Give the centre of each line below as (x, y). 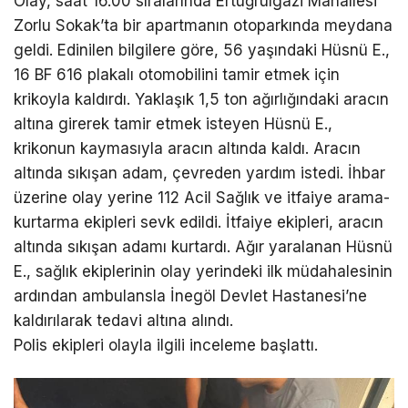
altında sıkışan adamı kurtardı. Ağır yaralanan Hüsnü (203, 247)
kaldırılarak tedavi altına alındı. (123, 321)
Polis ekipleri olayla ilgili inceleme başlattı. (166, 346)
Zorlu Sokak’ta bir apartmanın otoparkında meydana (203, 26)
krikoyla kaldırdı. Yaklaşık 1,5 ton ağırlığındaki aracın (201, 100)
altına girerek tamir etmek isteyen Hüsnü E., (173, 124)
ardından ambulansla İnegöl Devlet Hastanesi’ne (190, 296)
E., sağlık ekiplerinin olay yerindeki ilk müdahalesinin (203, 272)
